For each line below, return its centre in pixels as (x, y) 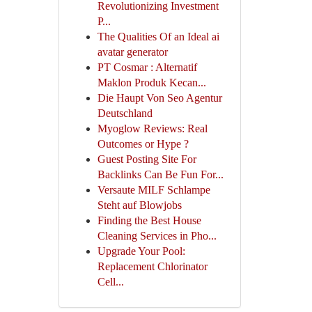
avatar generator (132, 52)
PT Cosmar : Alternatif (147, 67)
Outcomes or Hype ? (143, 144)
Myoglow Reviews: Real (152, 128)
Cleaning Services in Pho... (157, 236)
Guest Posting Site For (147, 159)
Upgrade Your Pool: (141, 251)
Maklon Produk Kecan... (151, 83)
